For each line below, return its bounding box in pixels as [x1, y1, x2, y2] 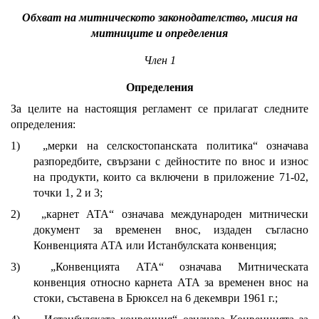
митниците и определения [91, 27, 228, 39]
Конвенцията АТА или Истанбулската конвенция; [33, 239, 276, 251]
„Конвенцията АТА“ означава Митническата [50, 261, 308, 273]
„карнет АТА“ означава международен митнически [41, 208, 309, 220]
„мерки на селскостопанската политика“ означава [43, 140, 309, 152]
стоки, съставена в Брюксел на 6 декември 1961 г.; [33, 292, 278, 304]
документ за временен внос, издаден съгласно [33, 224, 308, 236]
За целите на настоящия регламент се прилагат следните [11, 103, 308, 115]
